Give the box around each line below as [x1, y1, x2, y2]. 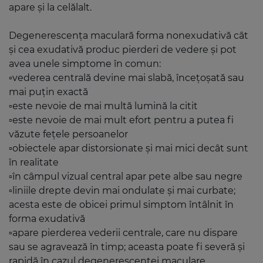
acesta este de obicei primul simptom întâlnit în [9, 199, 234, 211]
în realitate [9, 157, 59, 168]
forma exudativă [9, 213, 85, 225]
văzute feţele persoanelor [9, 129, 128, 140]
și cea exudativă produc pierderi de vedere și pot [9, 44, 237, 56]
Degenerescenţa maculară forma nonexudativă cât [9, 30, 248, 42]
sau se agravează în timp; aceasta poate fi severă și [9, 241, 245, 253]
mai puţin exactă [9, 86, 88, 98]
